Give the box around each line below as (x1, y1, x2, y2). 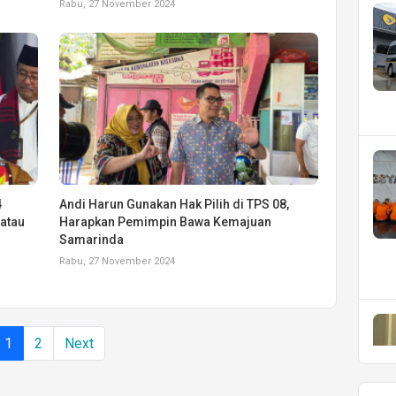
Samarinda (59, 232, 125, 247)
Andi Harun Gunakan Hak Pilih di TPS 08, (59, 196, 290, 211)
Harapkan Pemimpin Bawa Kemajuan (59, 214, 272, 229)
